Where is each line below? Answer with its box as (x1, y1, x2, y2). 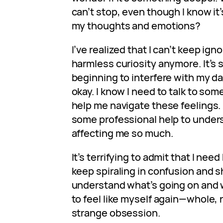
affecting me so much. (71, 126, 173, 140)
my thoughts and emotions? (71, 18, 201, 32)
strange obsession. (71, 206, 160, 220)
